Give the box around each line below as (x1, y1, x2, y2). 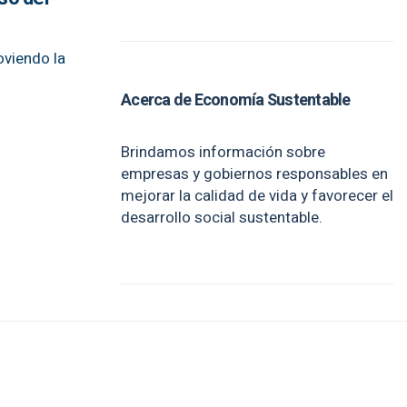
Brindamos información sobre (121, 141, 325, 164)
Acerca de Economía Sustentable (121, 88, 351, 113)
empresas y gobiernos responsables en (121, 163, 388, 185)
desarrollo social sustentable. (121, 206, 323, 229)
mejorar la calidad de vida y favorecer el (121, 184, 393, 207)
